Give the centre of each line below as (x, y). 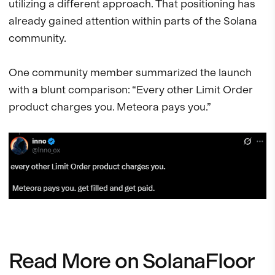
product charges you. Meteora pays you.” (110, 107)
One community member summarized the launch (130, 72)
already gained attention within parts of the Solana (133, 21)
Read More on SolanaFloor (132, 261)
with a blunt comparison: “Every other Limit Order (131, 90)
